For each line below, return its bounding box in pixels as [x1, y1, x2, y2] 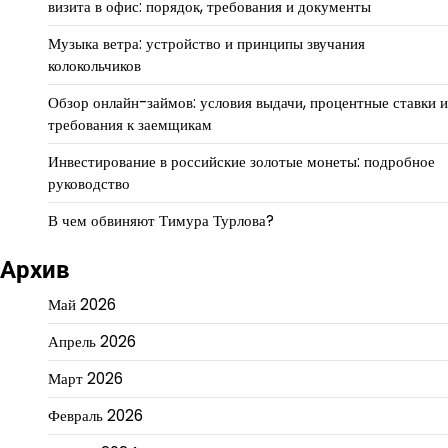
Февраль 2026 [48, 405, 143, 427]
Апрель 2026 [48, 331, 136, 353]
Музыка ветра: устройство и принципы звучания [48, 33, 365, 55]
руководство [48, 173, 130, 195]
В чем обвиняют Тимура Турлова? [48, 210, 274, 232]
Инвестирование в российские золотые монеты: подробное [48, 151, 435, 173]
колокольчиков [48, 55, 141, 77]
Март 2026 [48, 368, 123, 390]
